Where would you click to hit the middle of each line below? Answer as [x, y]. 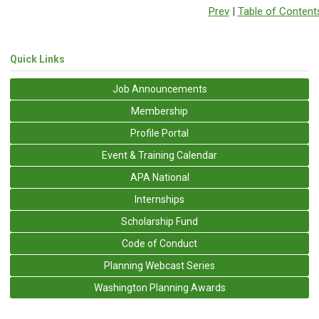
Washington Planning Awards [159, 287]
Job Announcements [159, 89]
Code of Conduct [159, 243]
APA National [159, 177]
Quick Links [37, 59]
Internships [159, 199]
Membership [159, 111]
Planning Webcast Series [159, 265]
